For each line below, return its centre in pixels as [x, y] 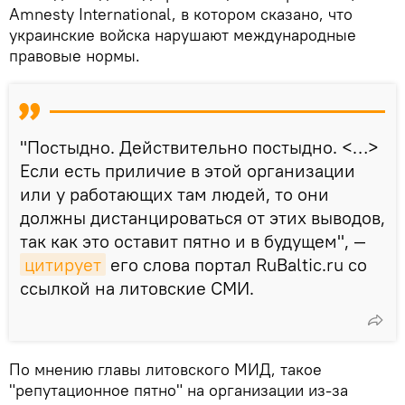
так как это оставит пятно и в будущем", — [193, 241]
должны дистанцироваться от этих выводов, [202, 218]
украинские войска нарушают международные [183, 35]
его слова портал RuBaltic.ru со [236, 265]
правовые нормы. [75, 56]
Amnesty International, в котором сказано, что [181, 14]
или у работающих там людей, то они [174, 194]
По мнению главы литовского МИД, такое [165, 370]
